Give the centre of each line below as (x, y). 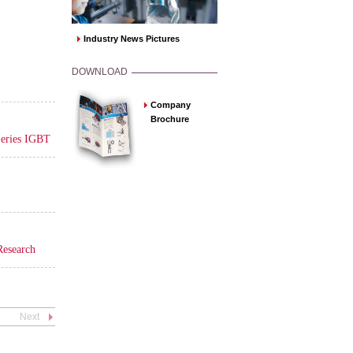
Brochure (170, 119)
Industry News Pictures (132, 39)
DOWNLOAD (100, 72)
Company (171, 105)
